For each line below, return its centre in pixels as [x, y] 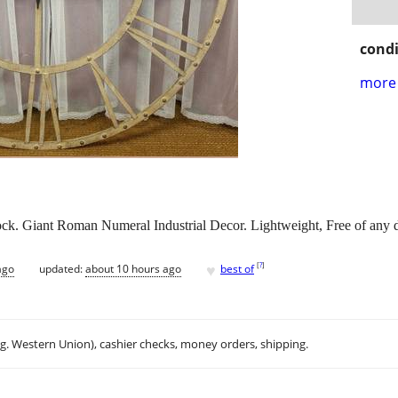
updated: [62, 268]
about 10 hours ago [133, 268]
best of [237, 268]
